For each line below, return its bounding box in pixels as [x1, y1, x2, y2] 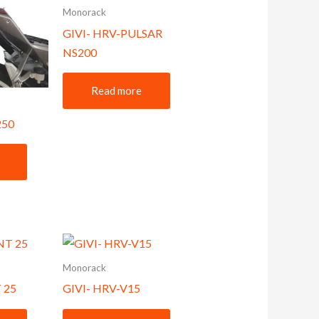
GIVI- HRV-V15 [62, 281, 140, 296]
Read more [90, 84, 142, 98]
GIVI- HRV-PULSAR [62, 26, 162, 40]
